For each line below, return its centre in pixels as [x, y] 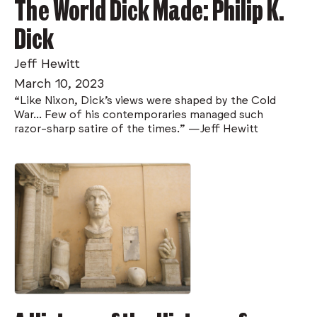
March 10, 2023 [59, 82]
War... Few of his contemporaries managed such [139, 113]
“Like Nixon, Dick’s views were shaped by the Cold [145, 99]
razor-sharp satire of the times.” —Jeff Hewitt [136, 127]
